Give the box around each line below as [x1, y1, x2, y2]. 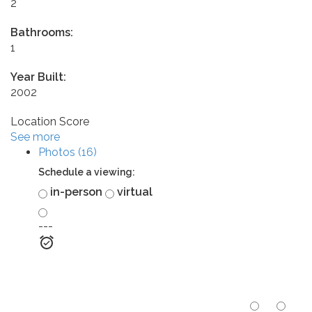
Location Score [10, 114, 89, 128]
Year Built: [10, 70, 66, 84]
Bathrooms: [10, 25, 73, 39]
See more [10, 130, 60, 143]
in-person [47, 185, 102, 198]
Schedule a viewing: [38, 166, 135, 178]
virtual [114, 185, 153, 198]
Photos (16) [38, 145, 97, 159]
